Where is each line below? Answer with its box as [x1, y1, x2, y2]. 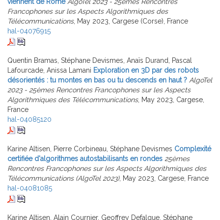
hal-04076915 [7, 27, 51, 35]
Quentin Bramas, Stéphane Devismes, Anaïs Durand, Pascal [7, 56, 192, 65]
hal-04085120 [7, 115, 52, 124]
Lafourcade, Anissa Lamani [7, 66, 91, 75]
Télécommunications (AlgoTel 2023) [7, 174, 119, 183]
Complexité [174, 145, 211, 153]
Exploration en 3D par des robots [93, 66, 199, 75]
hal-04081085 [7, 184, 52, 192]
